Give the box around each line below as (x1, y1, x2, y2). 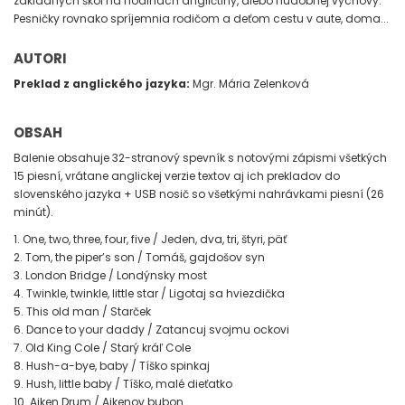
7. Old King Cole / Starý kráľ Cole (14, 340, 191, 355)
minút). (14, 204, 53, 220)
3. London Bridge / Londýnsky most (14, 268, 207, 283)
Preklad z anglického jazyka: (14, 76, 193, 91)
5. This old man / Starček (14, 304, 151, 319)
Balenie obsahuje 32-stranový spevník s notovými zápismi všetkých (14, 150, 387, 165)
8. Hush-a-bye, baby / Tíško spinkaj (14, 358, 210, 373)
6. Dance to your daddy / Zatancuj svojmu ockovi (14, 322, 289, 337)
